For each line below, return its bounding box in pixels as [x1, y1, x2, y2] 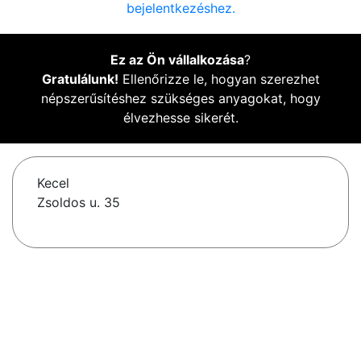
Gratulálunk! [41, 71, 118, 88]
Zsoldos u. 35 [37, 194, 120, 211]
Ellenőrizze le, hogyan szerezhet [118, 71, 320, 88]
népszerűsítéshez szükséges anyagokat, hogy [40, 90, 321, 107]
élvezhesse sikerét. [122, 110, 239, 127]
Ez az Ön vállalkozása [110, 52, 244, 68]
